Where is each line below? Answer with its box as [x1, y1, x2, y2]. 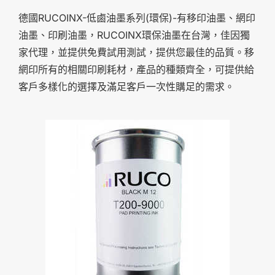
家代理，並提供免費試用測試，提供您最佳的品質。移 [18, 45, 254, 58]
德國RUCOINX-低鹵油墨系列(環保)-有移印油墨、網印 [18, 11, 255, 24]
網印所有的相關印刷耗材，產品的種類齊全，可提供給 [18, 63, 254, 76]
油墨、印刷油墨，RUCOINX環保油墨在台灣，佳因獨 [18, 28, 250, 41]
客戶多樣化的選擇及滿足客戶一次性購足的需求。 [18, 80, 234, 93]
